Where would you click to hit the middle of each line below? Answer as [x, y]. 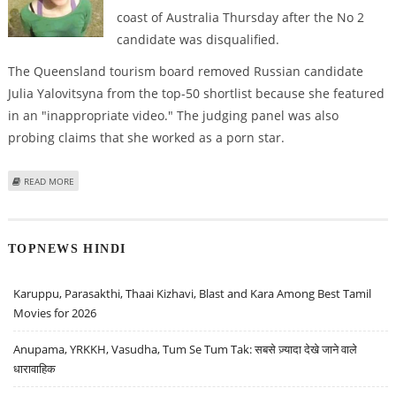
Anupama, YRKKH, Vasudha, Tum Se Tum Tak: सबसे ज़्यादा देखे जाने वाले [186, 350]
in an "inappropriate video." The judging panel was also [173, 115]
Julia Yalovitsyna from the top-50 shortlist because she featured [196, 93]
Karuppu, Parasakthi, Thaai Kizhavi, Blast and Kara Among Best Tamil [193, 294]
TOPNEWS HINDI [67, 249]
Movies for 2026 [55, 313]
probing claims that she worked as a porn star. [146, 137]
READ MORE [49, 181]
